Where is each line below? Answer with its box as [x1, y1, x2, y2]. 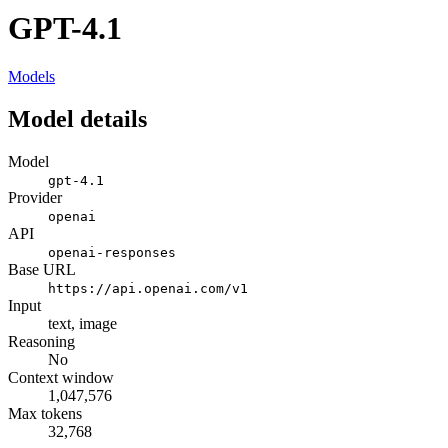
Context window [8, 369, 114, 387]
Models [8, 68, 55, 86]
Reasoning [8, 333, 75, 351]
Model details [8, 106, 147, 133]
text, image [48, 315, 117, 333]
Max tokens [8, 405, 82, 423]
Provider [8, 189, 62, 207]
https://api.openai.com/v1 [48, 281, 248, 297]
